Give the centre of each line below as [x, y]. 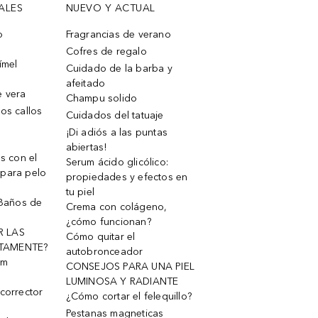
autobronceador [104, 252]
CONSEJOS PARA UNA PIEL [130, 267]
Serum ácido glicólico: [117, 162]
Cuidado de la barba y [119, 68]
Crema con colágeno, [116, 207]
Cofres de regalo [106, 51]
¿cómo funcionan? [108, 222]
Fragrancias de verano [118, 34]
